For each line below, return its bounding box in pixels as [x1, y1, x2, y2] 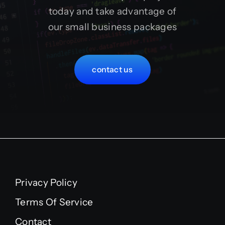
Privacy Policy [15, 177, 77, 189]
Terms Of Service [15, 196, 93, 208]
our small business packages [48, 21, 177, 33]
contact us [92, 64, 133, 75]
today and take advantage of [48, 6, 177, 18]
